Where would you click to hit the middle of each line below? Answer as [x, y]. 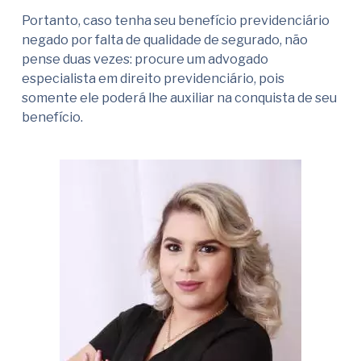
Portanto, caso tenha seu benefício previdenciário [176, 21]
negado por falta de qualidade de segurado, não [165, 40]
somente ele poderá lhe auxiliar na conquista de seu [179, 98]
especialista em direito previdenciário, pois [153, 79]
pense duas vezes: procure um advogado [145, 60]
